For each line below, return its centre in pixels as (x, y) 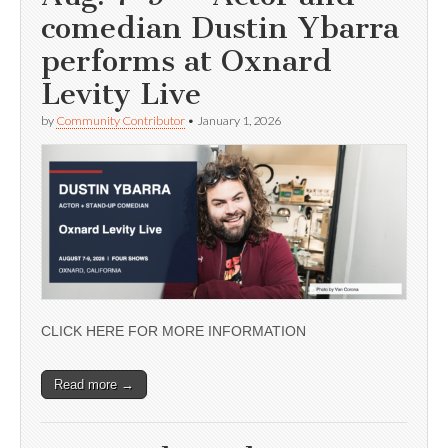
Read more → (94, 385)
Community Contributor (120, 121)
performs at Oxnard (186, 61)
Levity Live (121, 94)
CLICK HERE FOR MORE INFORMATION (173, 331)
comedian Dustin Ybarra (220, 28)
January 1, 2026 (239, 121)
